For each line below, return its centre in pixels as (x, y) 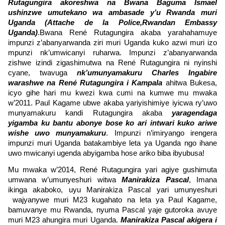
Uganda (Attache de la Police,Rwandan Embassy (113, 22)
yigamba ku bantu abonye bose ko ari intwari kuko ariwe (113, 123)
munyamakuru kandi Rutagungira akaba (90, 113)
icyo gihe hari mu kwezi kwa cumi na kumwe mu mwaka (113, 93)
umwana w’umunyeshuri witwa (65, 180)
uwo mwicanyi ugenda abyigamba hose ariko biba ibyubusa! (106, 153)
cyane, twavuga (42, 73)
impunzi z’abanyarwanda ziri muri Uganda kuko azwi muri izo (113, 42)
